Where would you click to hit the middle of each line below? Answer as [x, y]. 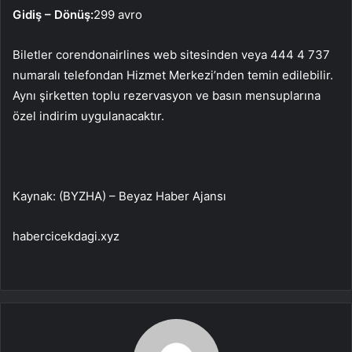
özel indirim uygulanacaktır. [88, 115]
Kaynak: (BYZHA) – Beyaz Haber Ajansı [119, 196]
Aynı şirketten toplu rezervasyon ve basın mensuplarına [167, 95]
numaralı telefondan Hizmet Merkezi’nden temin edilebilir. [173, 75]
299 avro [118, 14]
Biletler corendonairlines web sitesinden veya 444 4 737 [171, 54]
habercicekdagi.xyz [66, 236]
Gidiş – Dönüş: [53, 14]
